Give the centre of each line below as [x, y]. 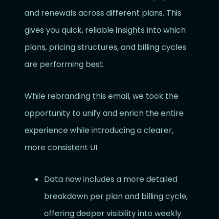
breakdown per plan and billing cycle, [116, 197]
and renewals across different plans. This [103, 13]
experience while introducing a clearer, [99, 131]
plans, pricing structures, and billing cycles [105, 47]
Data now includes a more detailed [111, 179]
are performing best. [65, 65]
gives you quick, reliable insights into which [105, 30]
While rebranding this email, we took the [101, 96]
